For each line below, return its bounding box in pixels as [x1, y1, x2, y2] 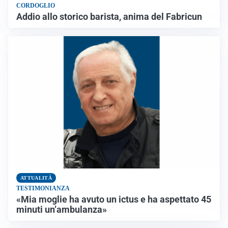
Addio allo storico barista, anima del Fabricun [16, 12, 202, 22]
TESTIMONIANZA [16, 185, 70, 192]
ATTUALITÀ [20, 175, 52, 181]
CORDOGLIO [16, 2, 55, 10]
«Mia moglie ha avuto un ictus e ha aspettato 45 [16, 194, 211, 205]
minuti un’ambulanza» [16, 205, 107, 215]
